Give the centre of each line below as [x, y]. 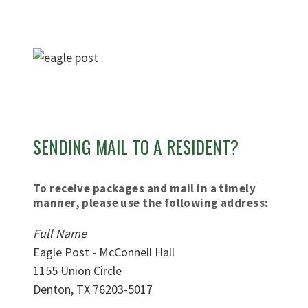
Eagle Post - [66, 252]
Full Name [60, 233]
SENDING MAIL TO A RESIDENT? [136, 146]
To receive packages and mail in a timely [144, 188]
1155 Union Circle [77, 270]
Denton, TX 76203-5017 [93, 289]
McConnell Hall [137, 252]
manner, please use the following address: [151, 202]
